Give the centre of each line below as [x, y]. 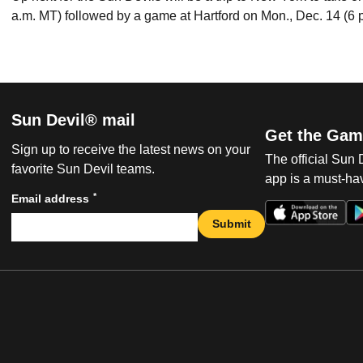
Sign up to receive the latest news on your [131, 149]
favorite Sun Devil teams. [83, 169]
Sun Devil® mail [73, 120]
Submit [231, 224]
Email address [50, 198]
